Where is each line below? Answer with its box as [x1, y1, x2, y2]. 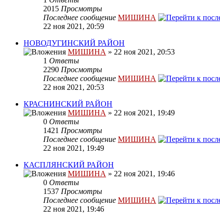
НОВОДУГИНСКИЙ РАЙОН [24, 39, 125, 48]
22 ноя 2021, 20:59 [43, 22, 104, 31]
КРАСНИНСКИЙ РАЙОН [24, 100, 112, 109]
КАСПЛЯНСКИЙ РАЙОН [24, 161, 114, 169]
